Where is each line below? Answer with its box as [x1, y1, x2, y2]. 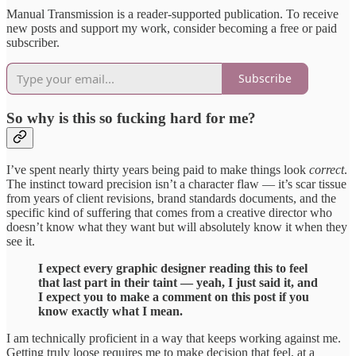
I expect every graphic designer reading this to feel [38, 261, 308, 276]
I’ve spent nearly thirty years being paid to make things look [6, 163, 309, 177]
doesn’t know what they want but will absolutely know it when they [6, 220, 347, 234]
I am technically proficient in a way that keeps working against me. [6, 331, 341, 346]
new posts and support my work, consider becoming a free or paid [6, 21, 337, 35]
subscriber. [6, 35, 60, 49]
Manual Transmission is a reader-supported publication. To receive [6, 6, 339, 21]
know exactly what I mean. [38, 304, 183, 319]
